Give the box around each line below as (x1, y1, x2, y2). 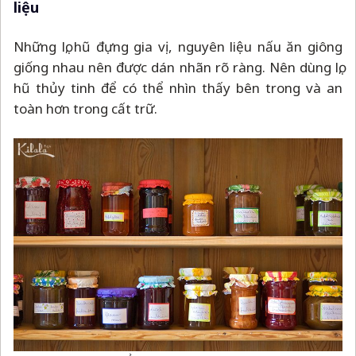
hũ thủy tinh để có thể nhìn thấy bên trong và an (14, 79, 342, 98)
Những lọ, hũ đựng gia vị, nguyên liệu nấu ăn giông (14, 37, 342, 56)
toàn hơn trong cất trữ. (14, 99, 157, 118)
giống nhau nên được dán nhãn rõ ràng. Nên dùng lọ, (14, 58, 342, 77)
